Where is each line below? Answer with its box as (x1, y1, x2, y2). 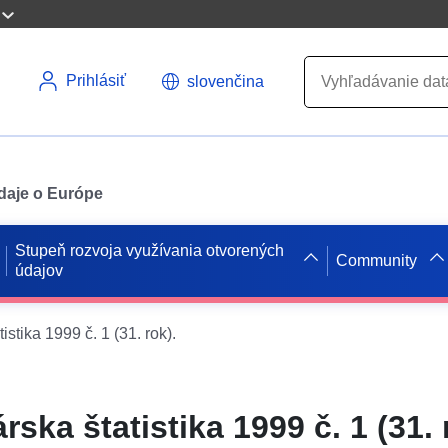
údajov (15, 261, 64, 279)
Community (336, 251, 418, 269)
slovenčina (187, 72, 264, 90)
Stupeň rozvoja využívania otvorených (15, 241, 285, 259)
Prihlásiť (66, 72, 126, 89)
